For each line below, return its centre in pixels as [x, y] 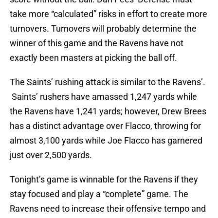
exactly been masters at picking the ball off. [93, 58]
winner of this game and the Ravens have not [97, 43]
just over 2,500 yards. [51, 155]
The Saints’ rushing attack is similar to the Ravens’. [108, 82]
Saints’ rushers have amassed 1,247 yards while [103, 97]
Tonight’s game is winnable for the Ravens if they [104, 180]
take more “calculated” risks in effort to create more [109, 14]
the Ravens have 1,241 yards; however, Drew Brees [108, 111]
